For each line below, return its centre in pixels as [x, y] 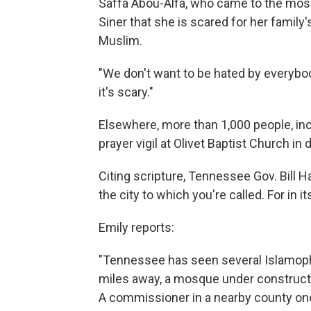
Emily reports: [136, 227]
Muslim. [120, 41]
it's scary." [126, 92]
